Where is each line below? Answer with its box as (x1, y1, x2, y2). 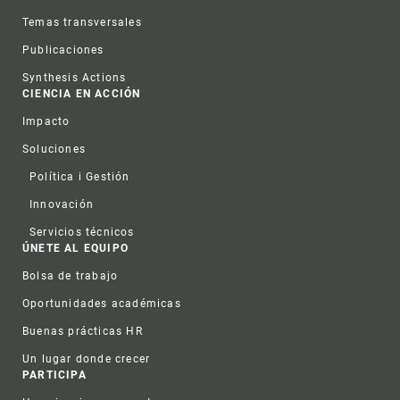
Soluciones (22, 142, 86, 155)
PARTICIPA (22, 368, 87, 381)
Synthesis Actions (22, 71, 127, 84)
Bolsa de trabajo (22, 269, 119, 282)
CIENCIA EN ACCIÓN (22, 87, 141, 100)
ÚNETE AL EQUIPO (22, 241, 129, 254)
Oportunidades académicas (22, 296, 181, 310)
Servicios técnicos (29, 225, 135, 238)
